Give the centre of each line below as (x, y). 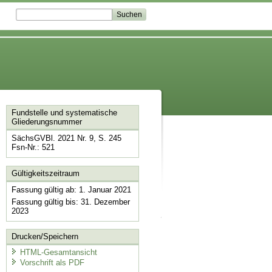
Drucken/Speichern (45, 237)
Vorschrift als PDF (52, 263)
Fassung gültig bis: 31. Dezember (70, 202)
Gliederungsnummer (46, 122)
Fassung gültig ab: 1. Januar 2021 (71, 189)
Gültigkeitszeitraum (45, 173)
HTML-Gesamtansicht (58, 252)
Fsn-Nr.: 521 (33, 148)
